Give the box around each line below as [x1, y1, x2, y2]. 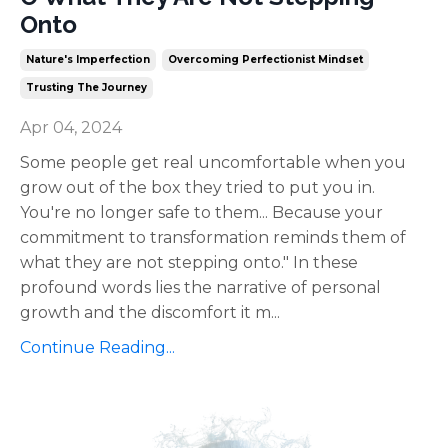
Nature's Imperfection [26, 53, 150, 67]
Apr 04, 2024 [20, 118, 122, 138]
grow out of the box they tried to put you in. [20, 178, 375, 198]
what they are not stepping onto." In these [20, 253, 358, 273]
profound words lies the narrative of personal [20, 278, 381, 298]
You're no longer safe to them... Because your [20, 203, 383, 223]
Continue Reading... [20, 338, 175, 358]
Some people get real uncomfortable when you [20, 153, 406, 173]
